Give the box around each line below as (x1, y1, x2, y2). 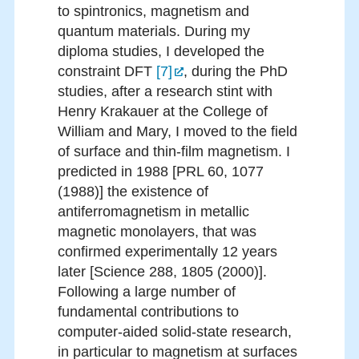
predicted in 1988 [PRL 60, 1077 (58, 163, 264, 180)
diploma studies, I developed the (58, 43, 264, 60)
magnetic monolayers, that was (58, 224, 256, 240)
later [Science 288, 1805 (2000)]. (58, 264, 267, 280)
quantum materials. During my (58, 23, 250, 40)
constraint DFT (58, 63, 156, 80)
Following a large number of (58, 284, 236, 301)
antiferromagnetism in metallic (58, 204, 249, 220)
